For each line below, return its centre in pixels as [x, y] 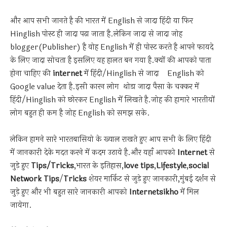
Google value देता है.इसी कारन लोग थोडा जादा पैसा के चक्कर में [105, 87]
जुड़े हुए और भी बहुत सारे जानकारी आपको [70, 192]
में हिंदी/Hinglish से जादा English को [143, 74]
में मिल [189, 192]
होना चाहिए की [31, 74]
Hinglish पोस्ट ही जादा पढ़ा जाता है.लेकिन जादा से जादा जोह [96, 34]
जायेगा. [21, 205]
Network [26, 179]
